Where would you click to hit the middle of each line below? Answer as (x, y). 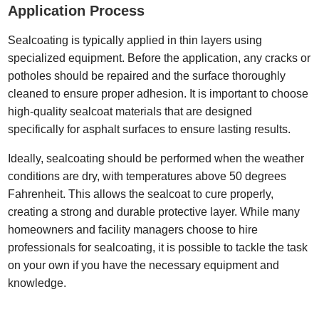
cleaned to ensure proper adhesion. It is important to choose (158, 93)
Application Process (79, 11)
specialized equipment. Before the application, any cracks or (159, 58)
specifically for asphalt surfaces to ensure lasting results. (151, 129)
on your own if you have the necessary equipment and (144, 265)
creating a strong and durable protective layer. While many (154, 211)
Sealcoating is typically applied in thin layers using (135, 40)
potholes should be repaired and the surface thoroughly (147, 75)
